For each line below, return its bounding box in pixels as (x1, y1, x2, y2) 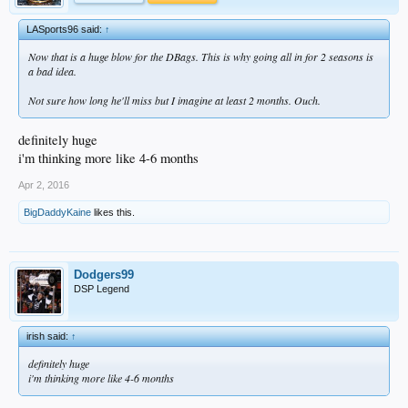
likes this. (91, 207, 135, 219)
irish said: (26, 331, 71, 342)
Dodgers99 (74, 268, 134, 282)
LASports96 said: (26, 23, 105, 35)
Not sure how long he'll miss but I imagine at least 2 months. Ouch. (28, 92, 321, 107)
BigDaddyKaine (24, 207, 91, 219)
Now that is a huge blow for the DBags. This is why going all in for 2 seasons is (28, 48, 373, 64)
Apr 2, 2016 (18, 179, 69, 191)
